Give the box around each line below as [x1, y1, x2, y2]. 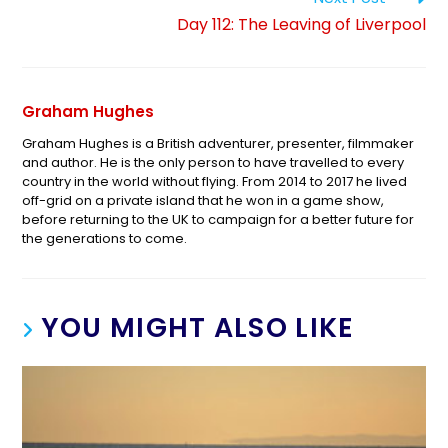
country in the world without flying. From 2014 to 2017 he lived [22, 172, 408, 192]
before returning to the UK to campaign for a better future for [22, 210, 415, 230]
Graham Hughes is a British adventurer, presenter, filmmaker [22, 134, 415, 154]
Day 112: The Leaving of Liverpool [176, 13, 426, 37]
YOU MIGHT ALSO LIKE [40, 309, 355, 347]
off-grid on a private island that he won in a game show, [22, 191, 385, 211]
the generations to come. [22, 229, 188, 249]
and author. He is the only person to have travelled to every [22, 153, 405, 173]
